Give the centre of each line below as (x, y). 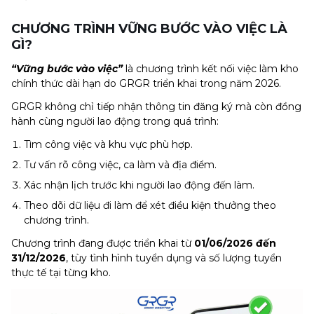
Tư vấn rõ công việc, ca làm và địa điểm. (120, 165)
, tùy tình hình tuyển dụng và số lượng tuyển (174, 258)
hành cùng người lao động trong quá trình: (115, 121)
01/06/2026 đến (235, 243)
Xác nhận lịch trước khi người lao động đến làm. (139, 185)
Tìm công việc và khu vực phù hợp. (108, 144)
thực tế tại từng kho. (61, 273)
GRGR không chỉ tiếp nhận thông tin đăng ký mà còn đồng (156, 107)
